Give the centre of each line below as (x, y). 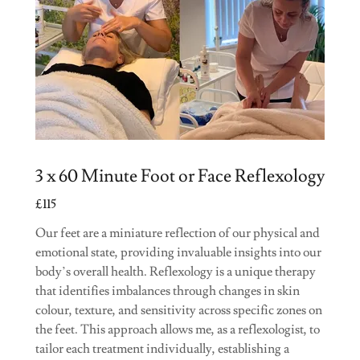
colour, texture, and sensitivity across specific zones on (179, 310)
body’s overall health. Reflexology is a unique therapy (176, 271)
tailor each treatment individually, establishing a (162, 348)
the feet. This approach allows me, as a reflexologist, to (178, 329)
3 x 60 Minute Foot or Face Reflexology (180, 177)
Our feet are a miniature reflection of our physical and (178, 233)
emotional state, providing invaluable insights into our (178, 252)
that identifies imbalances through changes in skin (168, 290)
